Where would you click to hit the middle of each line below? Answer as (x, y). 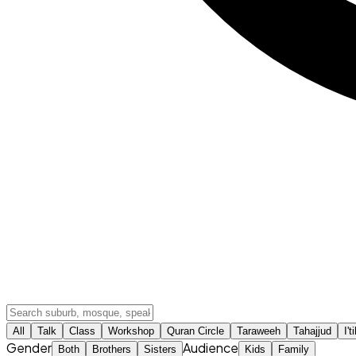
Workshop (131, 331)
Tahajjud (312, 331)
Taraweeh (259, 331)
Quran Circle (195, 331)
